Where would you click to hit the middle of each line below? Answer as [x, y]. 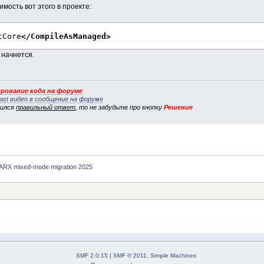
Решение [179, 108]
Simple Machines [174, 256]
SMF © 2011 [130, 256]
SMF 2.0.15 [92, 256]
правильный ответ [46, 108]
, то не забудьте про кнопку [120, 108]
